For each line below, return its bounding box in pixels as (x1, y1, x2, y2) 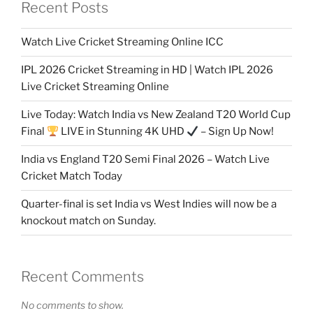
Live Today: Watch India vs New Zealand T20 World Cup (21, 108, 291, 122)
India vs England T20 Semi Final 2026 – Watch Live (21, 153, 270, 166)
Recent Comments (21, 268, 144, 285)
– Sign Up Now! (198, 125, 275, 138)
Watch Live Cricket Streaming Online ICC (21, 36, 224, 49)
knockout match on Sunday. (21, 214, 156, 228)
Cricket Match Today (21, 170, 122, 183)
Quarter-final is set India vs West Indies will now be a (21, 198, 277, 211)
